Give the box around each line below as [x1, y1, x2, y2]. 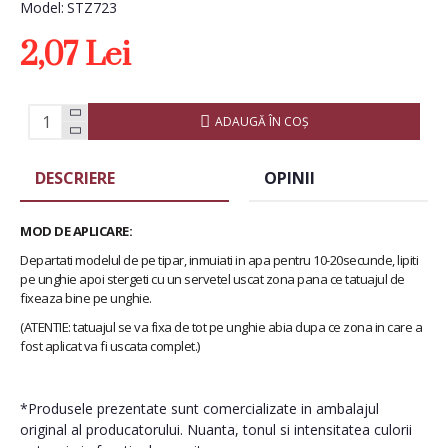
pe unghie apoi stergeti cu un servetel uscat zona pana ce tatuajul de [20, 270, 405, 288]
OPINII [263, 167, 315, 189]
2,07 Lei [20, 35, 131, 76]
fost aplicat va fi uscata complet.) [20, 337, 200, 355]
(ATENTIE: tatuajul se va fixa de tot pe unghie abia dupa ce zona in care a [20, 318, 422, 336]
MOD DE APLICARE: [20, 222, 132, 240]
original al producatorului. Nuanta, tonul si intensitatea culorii [20, 420, 412, 439]
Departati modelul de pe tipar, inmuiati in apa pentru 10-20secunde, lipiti [20, 251, 418, 269]
